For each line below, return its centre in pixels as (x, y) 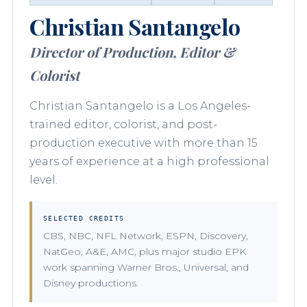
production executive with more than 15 (144, 143)
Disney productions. (91, 283)
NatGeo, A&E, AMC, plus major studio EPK (145, 251)
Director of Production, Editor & (132, 51)
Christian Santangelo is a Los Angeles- (140, 106)
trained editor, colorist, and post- (123, 124)
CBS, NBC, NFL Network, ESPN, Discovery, (146, 235)
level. (44, 180)
